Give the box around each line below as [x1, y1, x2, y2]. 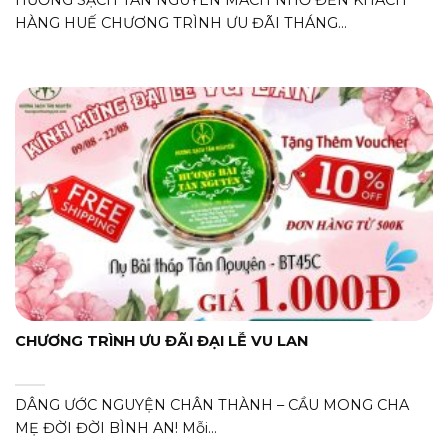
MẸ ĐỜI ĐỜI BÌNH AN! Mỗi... [15, 418, 217, 437]
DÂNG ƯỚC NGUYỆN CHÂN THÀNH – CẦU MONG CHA [15, 395, 409, 414]
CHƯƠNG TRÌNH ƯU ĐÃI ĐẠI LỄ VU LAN [15, 332, 308, 351]
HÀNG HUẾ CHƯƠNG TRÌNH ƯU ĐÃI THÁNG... [15, 13, 347, 32]
